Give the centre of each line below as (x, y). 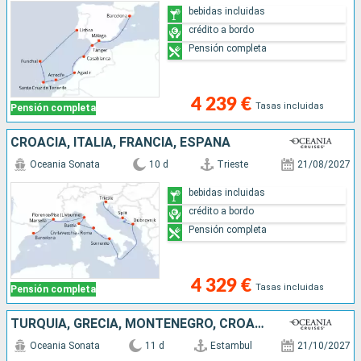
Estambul (231, 345)
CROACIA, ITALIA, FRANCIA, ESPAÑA (120, 142)
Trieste (233, 164)
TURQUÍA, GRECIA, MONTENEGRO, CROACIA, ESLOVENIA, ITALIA (259, 323)
